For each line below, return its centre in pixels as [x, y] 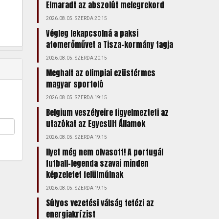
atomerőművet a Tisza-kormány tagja [109, 44]
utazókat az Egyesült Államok [95, 124]
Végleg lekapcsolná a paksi [92, 33]
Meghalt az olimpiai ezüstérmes [100, 73]
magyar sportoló [75, 84]
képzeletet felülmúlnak [84, 175]
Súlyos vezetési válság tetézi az [100, 203]
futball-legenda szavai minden [97, 163]
